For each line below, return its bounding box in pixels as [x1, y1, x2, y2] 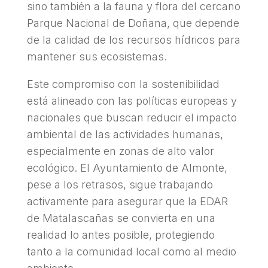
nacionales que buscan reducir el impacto [26, 111, 237, 124]
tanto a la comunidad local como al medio [26, 245, 236, 258]
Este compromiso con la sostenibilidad [26, 77, 220, 90]
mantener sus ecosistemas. [26, 50, 167, 63]
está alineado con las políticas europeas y [26, 94, 237, 107]
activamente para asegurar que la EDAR [26, 194, 228, 208]
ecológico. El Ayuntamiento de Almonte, [26, 161, 227, 174]
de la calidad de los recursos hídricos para [26, 33, 240, 46]
